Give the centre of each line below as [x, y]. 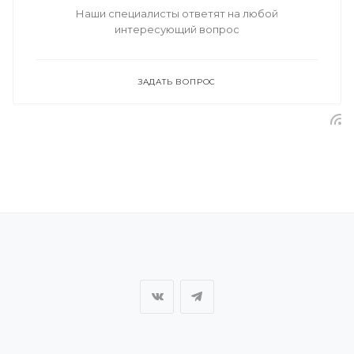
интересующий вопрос [177, 30]
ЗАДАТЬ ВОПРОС [177, 82]
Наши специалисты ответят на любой [177, 14]
